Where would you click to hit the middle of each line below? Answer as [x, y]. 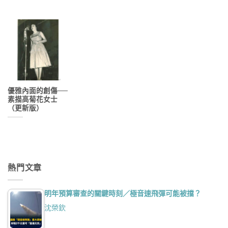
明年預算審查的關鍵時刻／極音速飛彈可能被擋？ [123, 194]
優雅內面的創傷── [38, 91]
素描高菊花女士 [33, 99]
